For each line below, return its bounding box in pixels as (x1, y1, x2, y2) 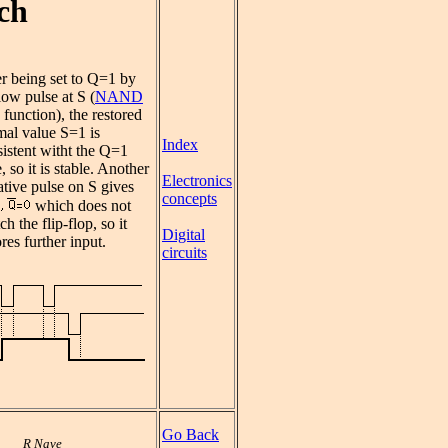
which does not (31, 197, 131, 215)
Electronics (162, 172, 232, 189)
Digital (162, 226, 205, 243)
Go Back (162, 426, 219, 443)
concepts (162, 190, 217, 207)
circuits (162, 244, 207, 261)
